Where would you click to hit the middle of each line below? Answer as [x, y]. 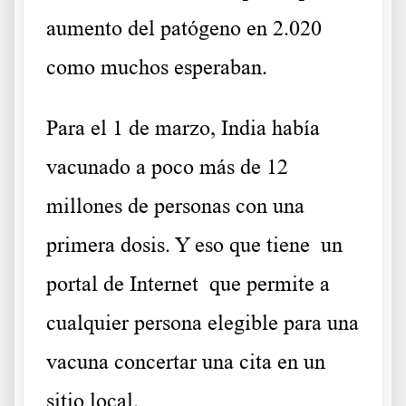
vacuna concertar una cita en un [186, 362]
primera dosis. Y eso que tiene [184, 245]
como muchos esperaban [154, 68]
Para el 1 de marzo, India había [183, 128]
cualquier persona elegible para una [203, 323]
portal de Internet [122, 284]
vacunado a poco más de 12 [167, 167]
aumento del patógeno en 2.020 [184, 29]
